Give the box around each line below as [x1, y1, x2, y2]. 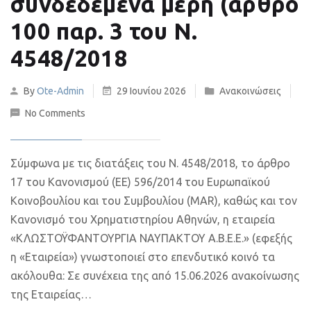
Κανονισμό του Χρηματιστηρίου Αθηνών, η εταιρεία [10, 213, 275, 226]
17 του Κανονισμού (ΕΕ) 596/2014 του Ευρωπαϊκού [10, 176, 270, 188]
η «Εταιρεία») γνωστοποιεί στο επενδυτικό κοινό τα [10, 251, 275, 263]
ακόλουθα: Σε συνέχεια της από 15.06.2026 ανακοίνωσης [10, 269, 299, 282]
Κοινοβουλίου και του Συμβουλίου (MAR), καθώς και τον [10, 194, 297, 207]
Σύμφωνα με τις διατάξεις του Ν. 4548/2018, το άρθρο [10, 157, 290, 169]
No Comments [25, 108, 85, 119]
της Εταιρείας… [10, 288, 92, 301]
